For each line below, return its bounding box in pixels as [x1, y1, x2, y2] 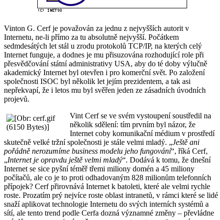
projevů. [4, 94, 29, 103]
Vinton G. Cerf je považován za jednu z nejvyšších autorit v [4, 24, 189, 32]
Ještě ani [172, 137, 199, 146]
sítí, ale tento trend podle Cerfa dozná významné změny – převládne [4, 208, 214, 217]
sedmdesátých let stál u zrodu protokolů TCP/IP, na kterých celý [4, 41, 202, 50]
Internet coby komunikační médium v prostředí [70, 129, 215, 137]
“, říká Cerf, [171, 146, 208, 155]
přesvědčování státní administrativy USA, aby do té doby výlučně [4, 59, 207, 68]
